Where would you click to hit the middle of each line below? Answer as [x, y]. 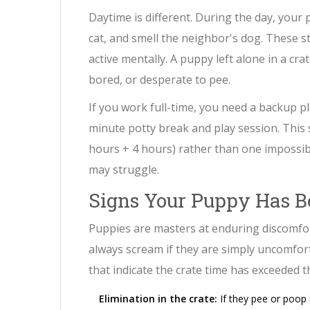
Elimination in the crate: [158, 299]
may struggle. [124, 170]
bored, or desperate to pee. [159, 80]
